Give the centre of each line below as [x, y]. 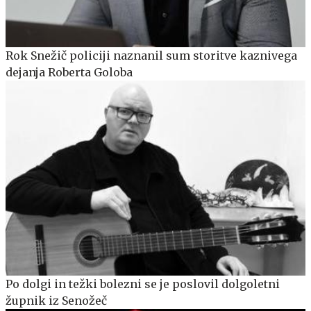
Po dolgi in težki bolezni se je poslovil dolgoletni [143, 284]
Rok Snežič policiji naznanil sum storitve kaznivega [151, 55]
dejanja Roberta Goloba [69, 72]
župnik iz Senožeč [56, 300]
